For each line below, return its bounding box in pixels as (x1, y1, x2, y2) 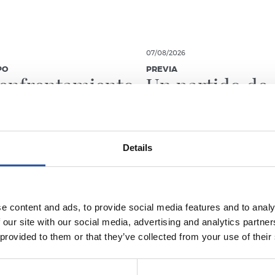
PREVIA (146, 66, 177, 74)
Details (122, 142, 153, 153)
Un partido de (146, 72, 268, 98)
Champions (146, 91, 247, 118)
